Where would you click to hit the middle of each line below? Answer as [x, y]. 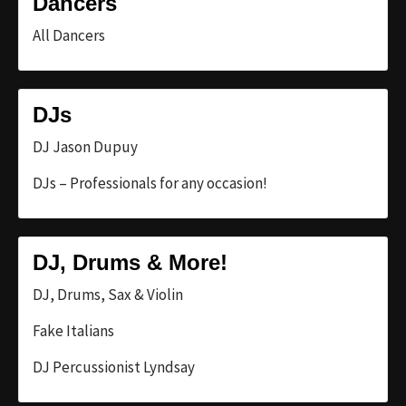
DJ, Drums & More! [130, 262]
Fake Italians [73, 330]
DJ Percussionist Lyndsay [114, 367]
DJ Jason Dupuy [85, 146]
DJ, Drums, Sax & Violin [108, 294]
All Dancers [69, 35]
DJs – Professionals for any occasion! [150, 183]
